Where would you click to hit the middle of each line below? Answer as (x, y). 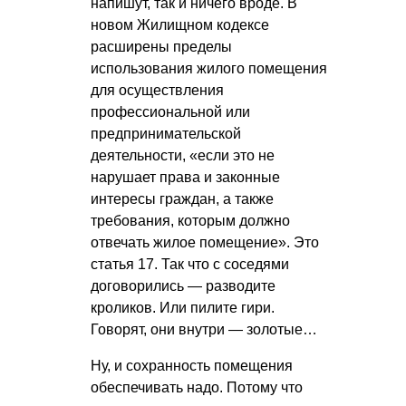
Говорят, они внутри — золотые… (204, 330)
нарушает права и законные (185, 178)
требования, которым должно (190, 221)
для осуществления (157, 91)
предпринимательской (166, 134)
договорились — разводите (183, 286)
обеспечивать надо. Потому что (197, 388)
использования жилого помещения (209, 69)
